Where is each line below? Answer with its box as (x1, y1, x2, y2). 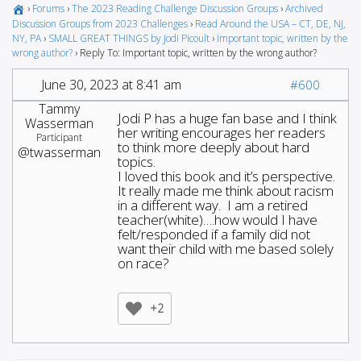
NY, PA (12, 31, 41, 45)
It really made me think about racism (118, 180, 334, 200)
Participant (36, 130, 82, 144)
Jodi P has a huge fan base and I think (118, 108, 337, 127)
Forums (32, 2, 64, 15)
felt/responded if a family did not (118, 224, 310, 243)
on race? (118, 253, 169, 272)
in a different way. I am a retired (118, 195, 308, 214)
